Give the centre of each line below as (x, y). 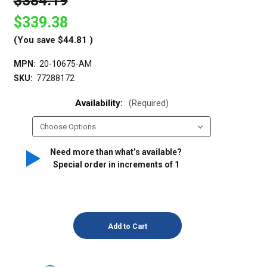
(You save (34, 40)
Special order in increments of (114, 165)
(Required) (148, 103)
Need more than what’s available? (116, 152)
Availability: (100, 103)
